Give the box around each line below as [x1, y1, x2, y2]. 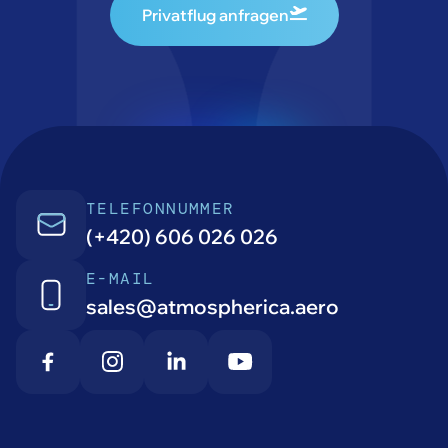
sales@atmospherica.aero [86, 294, 339, 320]
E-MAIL [86, 268, 155, 290]
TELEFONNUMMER [86, 198, 235, 220]
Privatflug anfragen [141, 4, 289, 25]
